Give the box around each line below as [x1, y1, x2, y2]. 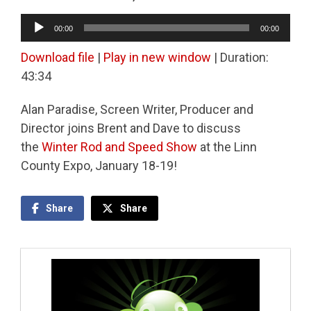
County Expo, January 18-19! [21, 158, 177, 174]
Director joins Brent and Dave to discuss [21, 121, 241, 136]
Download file [21, 49, 94, 65]
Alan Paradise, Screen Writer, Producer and [21, 102, 253, 117]
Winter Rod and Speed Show [42, 140, 197, 155]
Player [20, 27, 54, 42]
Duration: [220, 49, 269, 65]
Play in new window [103, 49, 211, 65]
